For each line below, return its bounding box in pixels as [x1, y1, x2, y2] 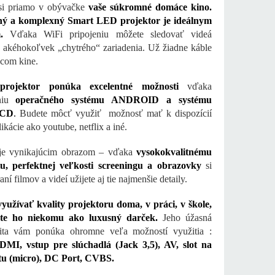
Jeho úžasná [158, 212, 212, 223]
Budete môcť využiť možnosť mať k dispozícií [16, 108, 212, 119]
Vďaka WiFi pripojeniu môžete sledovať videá [2, 29, 212, 40]
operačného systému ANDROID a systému [15, 95, 212, 106]
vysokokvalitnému [136, 147, 212, 158]
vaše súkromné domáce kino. [88, 2, 212, 13]
